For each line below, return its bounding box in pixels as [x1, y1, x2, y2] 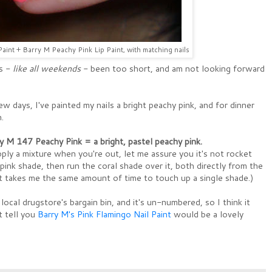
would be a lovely [171, 208, 243, 221]
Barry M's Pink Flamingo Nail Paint [35, 208, 171, 221]
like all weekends [10, 62, 81, 75]
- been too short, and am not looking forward [81, 62, 265, 75]
